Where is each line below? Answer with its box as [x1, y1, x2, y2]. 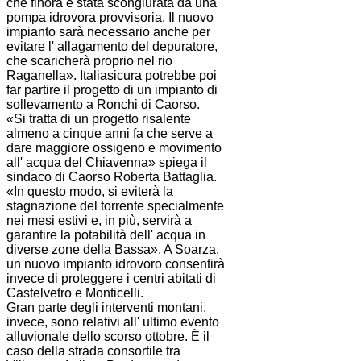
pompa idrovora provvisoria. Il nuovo [6, 10, 214, 24]
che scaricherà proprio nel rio [6, 53, 172, 68]
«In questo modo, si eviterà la [6, 184, 173, 198]
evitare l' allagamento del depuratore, [6, 39, 218, 53]
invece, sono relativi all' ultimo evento [6, 314, 219, 329]
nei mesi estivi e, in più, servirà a [6, 213, 192, 227]
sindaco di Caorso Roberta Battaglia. [6, 169, 217, 184]
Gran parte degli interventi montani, [6, 300, 206, 314]
